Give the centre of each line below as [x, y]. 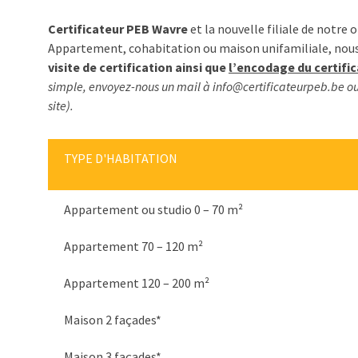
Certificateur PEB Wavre [118, 29]
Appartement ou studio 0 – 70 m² [154, 209]
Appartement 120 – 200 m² [137, 283]
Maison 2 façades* [113, 320]
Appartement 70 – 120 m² [134, 246]
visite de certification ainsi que [138, 67]
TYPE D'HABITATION [121, 158]
